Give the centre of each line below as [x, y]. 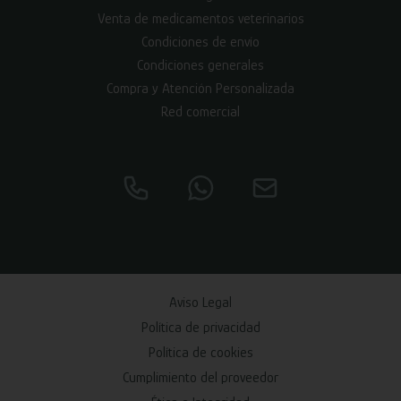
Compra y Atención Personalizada [200, 88]
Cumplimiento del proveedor [200, 377]
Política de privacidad [200, 327]
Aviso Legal [200, 302]
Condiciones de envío [200, 42]
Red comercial [200, 111]
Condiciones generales [200, 65]
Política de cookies [200, 352]
